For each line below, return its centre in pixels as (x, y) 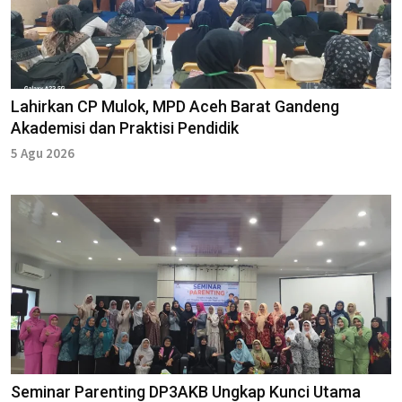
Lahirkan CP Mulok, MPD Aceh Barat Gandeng (175, 106)
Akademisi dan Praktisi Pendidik (125, 127)
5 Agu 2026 (43, 153)
